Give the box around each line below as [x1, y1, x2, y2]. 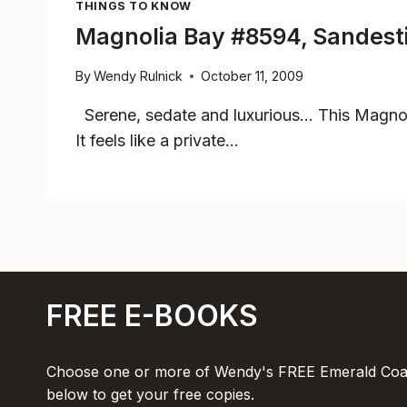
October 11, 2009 [201, 68, 304, 84]
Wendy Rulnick [94, 68, 184, 84]
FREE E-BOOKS [46, 298, 258, 334]
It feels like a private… [75, 131, 239, 151]
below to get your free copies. [46, 385, 254, 404]
